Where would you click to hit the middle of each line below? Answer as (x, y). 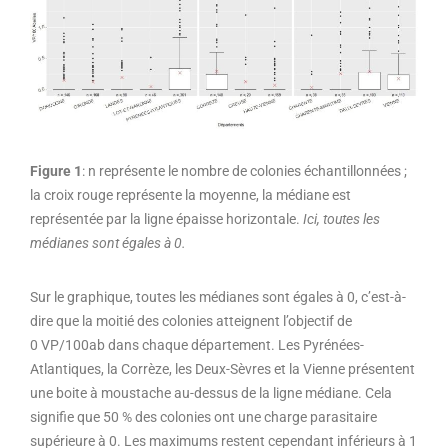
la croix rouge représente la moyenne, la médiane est (190, 194)
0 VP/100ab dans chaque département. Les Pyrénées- (197, 344)
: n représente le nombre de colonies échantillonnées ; (244, 170)
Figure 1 (56, 170)
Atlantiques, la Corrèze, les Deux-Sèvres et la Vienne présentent (222, 368)
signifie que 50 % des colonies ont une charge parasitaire (203, 416)
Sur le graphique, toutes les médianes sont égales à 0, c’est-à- (218, 296)
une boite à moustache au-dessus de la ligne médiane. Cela (211, 392)
